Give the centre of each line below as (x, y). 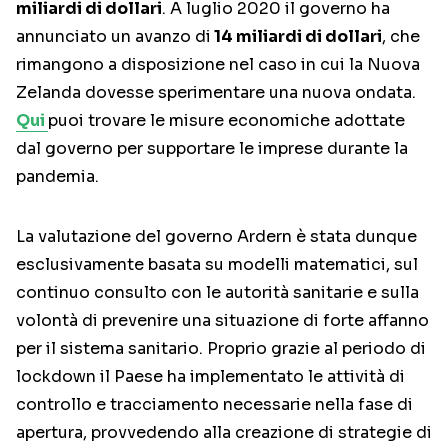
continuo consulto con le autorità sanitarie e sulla (217, 292)
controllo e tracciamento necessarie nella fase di (214, 404)
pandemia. (57, 176)
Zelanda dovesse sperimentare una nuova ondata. (216, 92)
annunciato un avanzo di (113, 36)
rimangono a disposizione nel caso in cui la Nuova (218, 64)
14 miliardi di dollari (296, 36)
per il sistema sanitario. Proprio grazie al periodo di (221, 348)
